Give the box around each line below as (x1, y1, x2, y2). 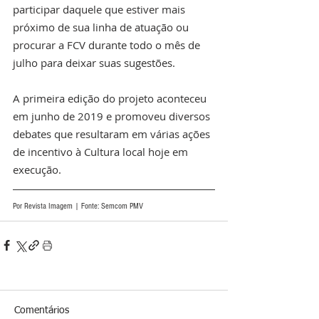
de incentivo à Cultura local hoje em (13, 145, 191, 159)
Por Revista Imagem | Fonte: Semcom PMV (13, 202, 143, 211)
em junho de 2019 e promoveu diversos (13, 109, 213, 124)
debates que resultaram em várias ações (13, 127, 213, 142)
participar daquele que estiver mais (13, 2, 188, 17)
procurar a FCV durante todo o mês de (13, 38, 203, 53)
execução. (13, 162, 61, 177)
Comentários (14, 305, 69, 316)
